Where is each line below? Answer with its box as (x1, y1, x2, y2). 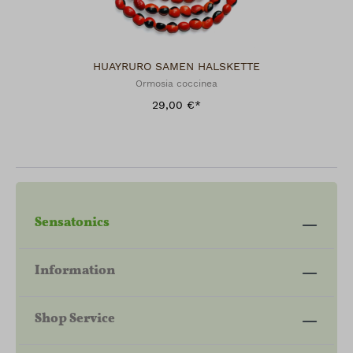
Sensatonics (35, 212, 110, 232)
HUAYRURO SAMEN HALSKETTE (93, 60, 260, 74)
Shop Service (35, 308, 115, 329)
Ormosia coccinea (136, 78, 217, 90)
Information (35, 260, 115, 281)
